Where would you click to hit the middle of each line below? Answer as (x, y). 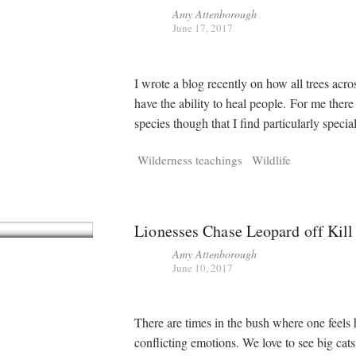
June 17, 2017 (203, 28)
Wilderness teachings (190, 159)
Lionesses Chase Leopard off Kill (244, 230)
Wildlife (272, 159)
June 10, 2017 (203, 267)
